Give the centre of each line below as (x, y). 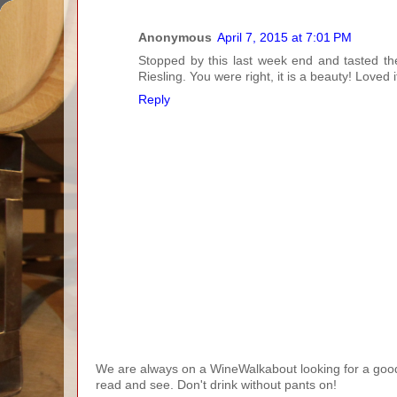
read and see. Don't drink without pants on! (216, 385)
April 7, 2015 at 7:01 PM (284, 37)
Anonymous (175, 37)
